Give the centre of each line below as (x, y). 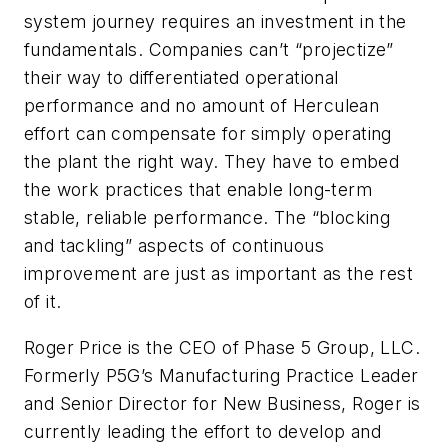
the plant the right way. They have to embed (212, 162)
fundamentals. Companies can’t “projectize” (209, 50)
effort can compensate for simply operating (208, 134)
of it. (43, 302)
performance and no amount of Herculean (202, 106)
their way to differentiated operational (181, 78)
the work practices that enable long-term (198, 190)
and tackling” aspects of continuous (174, 246)
